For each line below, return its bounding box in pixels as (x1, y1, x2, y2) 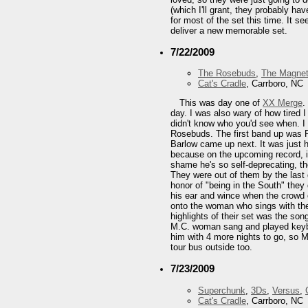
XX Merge (263, 98, 302, 109)
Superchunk (198, 285, 245, 296)
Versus (272, 285, 300, 296)
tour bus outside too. (170, 242, 252, 253)
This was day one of (179, 98, 263, 109)
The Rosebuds (198, 68, 256, 79)
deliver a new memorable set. (170, 25, 287, 36)
